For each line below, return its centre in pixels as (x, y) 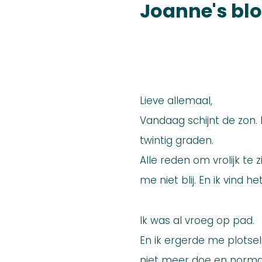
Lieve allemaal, (176, 101)
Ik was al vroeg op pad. (197, 220)
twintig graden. (177, 140)
